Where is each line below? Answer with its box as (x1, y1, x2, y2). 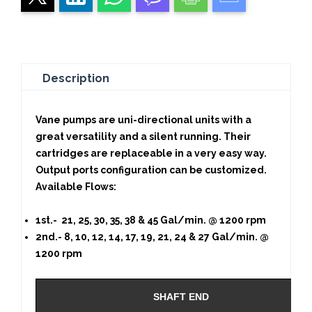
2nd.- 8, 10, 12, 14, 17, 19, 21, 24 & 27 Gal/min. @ (36, 231, 269, 243)
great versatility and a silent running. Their (36, 131, 251, 143)
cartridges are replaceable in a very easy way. (36, 148, 267, 159)
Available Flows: (36, 181, 116, 193)
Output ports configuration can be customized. (36, 164, 267, 176)
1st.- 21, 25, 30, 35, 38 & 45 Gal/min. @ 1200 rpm (36, 214, 266, 226)
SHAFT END (153, 291, 209, 303)
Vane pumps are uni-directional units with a (36, 114, 251, 126)
